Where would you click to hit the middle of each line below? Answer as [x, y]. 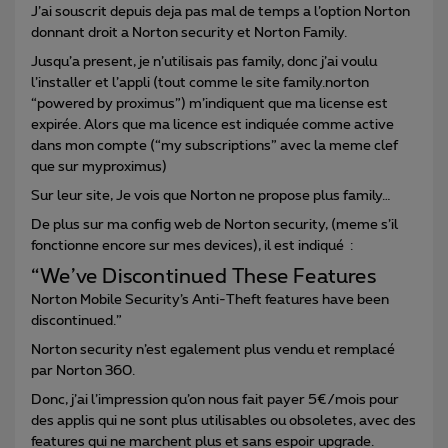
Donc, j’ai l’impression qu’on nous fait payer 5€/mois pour [215, 399]
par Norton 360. [83, 370]
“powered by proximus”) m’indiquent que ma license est [209, 103]
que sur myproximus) [99, 166]
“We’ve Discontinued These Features [203, 276]
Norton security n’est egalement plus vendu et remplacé [213, 349]
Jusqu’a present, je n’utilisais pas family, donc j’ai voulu [204, 61]
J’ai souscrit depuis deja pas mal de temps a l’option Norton [220, 11]
